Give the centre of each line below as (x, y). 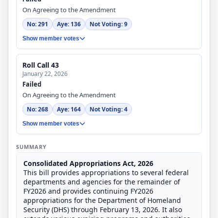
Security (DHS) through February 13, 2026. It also (103, 209)
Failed (32, 84)
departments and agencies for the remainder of (102, 182)
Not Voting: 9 (109, 24)
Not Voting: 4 (109, 109)
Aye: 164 (69, 109)
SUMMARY (31, 147)
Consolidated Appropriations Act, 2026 (88, 163)
